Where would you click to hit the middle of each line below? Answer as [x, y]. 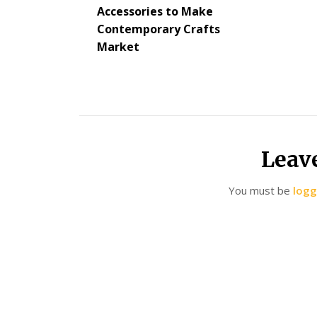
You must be [261, 190]
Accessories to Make [155, 11]
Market [118, 46]
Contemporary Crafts [158, 29]
